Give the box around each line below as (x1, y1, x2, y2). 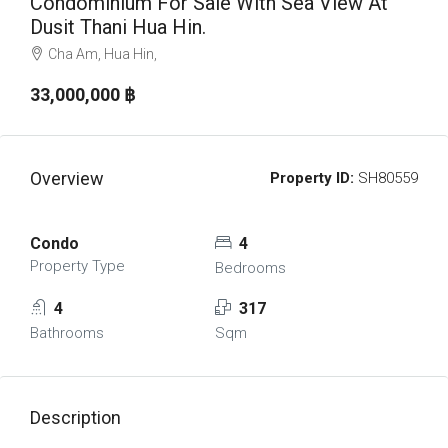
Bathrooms (30, 324, 104, 342)
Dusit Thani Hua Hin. (30, 15, 206, 39)
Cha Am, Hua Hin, (48, 46, 157, 62)
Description (30, 407, 121, 428)
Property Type (30, 257, 125, 275)
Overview (30, 168, 104, 189)
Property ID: (270, 169, 354, 187)
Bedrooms (214, 259, 286, 277)
